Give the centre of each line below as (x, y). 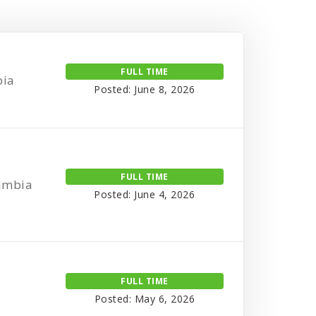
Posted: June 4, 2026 (145, 194)
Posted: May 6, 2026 (145, 299)
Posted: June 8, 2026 (145, 89)
